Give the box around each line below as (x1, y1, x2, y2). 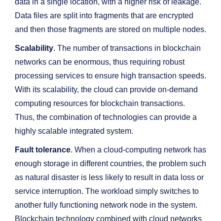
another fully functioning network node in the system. (15, 201, 197, 209)
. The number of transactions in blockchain (53, 44, 201, 52)
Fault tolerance (15, 146, 71, 154)
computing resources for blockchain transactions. (15, 99, 185, 108)
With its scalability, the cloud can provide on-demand (15, 85, 198, 94)
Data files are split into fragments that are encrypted (15, 11, 193, 20)
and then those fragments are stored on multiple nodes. (15, 25, 206, 34)
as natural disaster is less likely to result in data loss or (15, 173, 204, 182)
